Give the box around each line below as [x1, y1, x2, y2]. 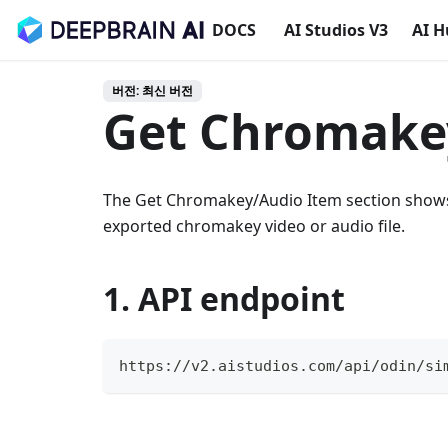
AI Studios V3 [283, 19, 388, 41]
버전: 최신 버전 [112, 82, 193, 99]
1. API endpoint [103, 277, 345, 320]
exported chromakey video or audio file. [103, 215, 405, 237]
